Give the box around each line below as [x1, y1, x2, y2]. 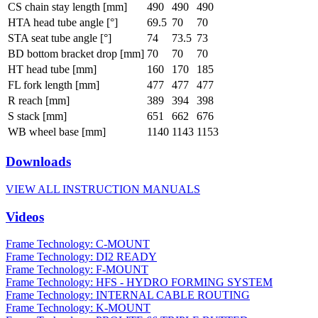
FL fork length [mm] [8, 79, 99, 92]
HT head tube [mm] [8, 63, 97, 76]
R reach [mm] [8, 94, 70, 107]
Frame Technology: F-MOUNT [6, 263, 148, 276]
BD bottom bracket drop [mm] [8, 48, 144, 60]
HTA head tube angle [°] [8, 16, 118, 29]
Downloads [6, 154, 71, 170]
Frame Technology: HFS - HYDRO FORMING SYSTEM [6, 276, 273, 289]
